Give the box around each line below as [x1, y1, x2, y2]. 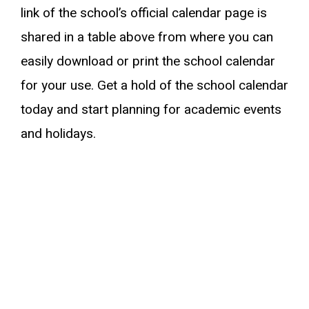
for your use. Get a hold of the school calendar [21, 76, 288, 95]
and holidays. [21, 124, 96, 143]
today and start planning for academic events [21, 100, 281, 119]
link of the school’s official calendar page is [21, 3, 267, 23]
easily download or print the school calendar [21, 52, 275, 71]
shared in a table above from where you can [21, 28, 273, 47]
